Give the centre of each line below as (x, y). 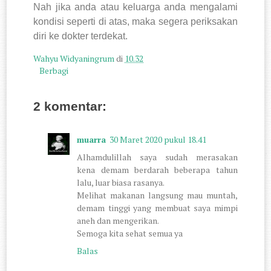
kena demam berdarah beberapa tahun (157, 170)
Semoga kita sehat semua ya (130, 233)
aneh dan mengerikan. (118, 220)
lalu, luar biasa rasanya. (121, 182)
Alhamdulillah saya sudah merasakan (157, 157)
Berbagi (54, 70)
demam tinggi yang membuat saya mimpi (157, 208)
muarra (92, 139)
